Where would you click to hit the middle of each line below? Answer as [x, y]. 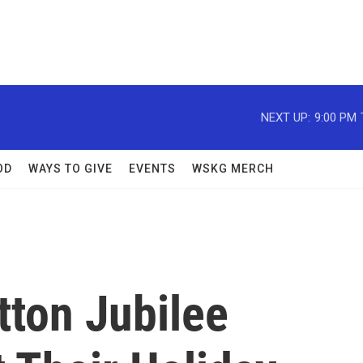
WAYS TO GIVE [70, 169]
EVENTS [152, 169]
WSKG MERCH [233, 169]
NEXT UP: [286, 117]
